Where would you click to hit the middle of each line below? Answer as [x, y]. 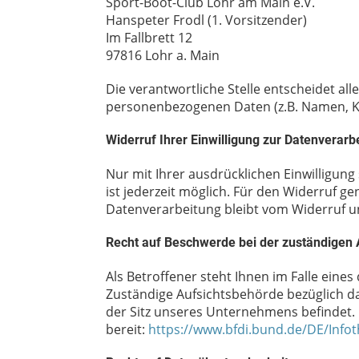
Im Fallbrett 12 [149, 37]
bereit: [127, 329]
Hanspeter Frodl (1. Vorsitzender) [206, 20]
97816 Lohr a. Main [163, 55]
